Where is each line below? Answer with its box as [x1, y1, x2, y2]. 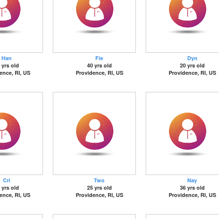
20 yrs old [179, 62, 205, 69]
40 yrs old [87, 62, 112, 69]
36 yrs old [179, 184, 205, 191]
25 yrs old [87, 184, 112, 191]
